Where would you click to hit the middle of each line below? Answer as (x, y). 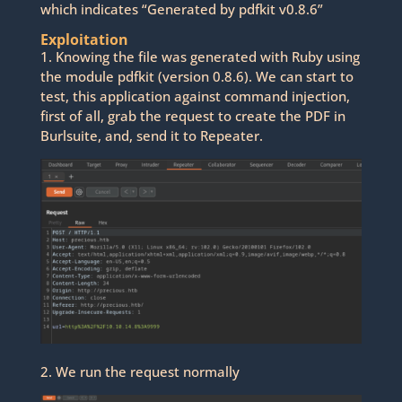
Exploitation (84, 40)
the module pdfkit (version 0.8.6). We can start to (197, 77)
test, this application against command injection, (195, 96)
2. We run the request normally (140, 371)
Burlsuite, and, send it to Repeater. (151, 136)
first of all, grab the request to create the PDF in (192, 116)
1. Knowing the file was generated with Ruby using (200, 57)
